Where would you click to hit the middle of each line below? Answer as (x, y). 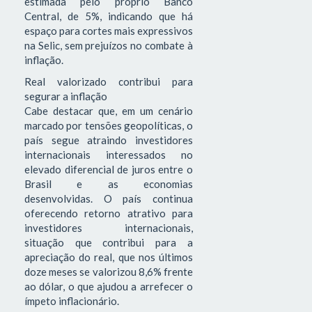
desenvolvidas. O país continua (109, 199)
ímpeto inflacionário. (73, 301)
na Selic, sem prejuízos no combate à (109, 45)
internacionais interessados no (109, 155)
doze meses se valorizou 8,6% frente (109, 272)
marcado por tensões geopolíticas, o (109, 126)
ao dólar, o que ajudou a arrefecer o (109, 287)
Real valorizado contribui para (109, 82)
